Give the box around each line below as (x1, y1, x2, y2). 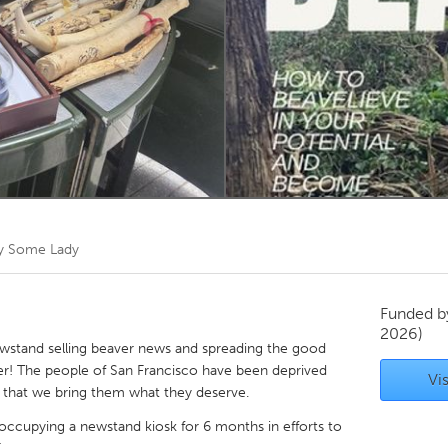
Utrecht (130, 210, 179, 227)
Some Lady (8, 241, 79, 259)
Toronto (130, 30, 182, 47)
